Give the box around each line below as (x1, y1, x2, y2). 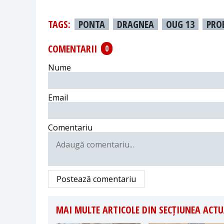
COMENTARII (48, 41, 97, 55)
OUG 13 (166, 17, 194, 31)
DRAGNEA (117, 17, 154, 31)
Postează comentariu (56, 173, 136, 185)
